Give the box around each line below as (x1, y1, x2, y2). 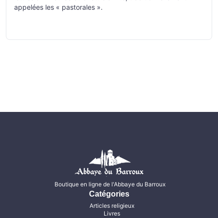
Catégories (89, 190, 129, 198)
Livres (104, 210, 120, 217)
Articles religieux (90, 202, 134, 209)
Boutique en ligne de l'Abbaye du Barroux (54, 181, 165, 188)
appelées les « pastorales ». (14, 3, 103, 11)
